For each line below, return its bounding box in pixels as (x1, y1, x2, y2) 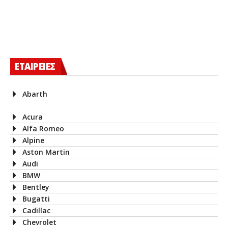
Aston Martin (22, 147, 70, 157)
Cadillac (22, 206, 50, 216)
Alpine (22, 135, 44, 146)
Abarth (22, 89, 47, 99)
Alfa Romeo (22, 124, 64, 134)
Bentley (22, 182, 49, 192)
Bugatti (22, 194, 50, 204)
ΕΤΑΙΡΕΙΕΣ (15, 61, 55, 73)
